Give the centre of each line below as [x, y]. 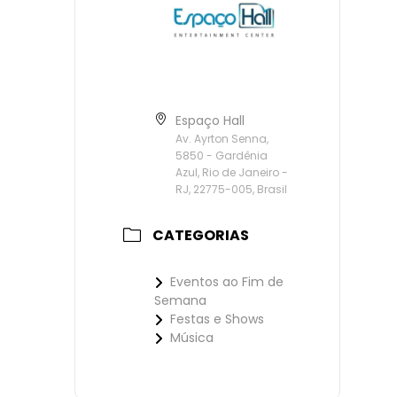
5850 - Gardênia [222, 156]
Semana [180, 300]
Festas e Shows [217, 319]
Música [192, 337]
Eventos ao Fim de [227, 281]
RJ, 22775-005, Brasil [231, 190]
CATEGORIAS [201, 235]
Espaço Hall [210, 121]
